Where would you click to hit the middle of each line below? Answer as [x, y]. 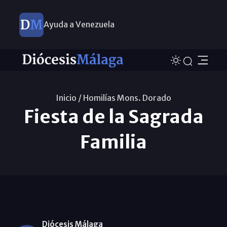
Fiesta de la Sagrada [113, 117]
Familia [113, 142]
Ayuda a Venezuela [79, 24]
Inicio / [69, 98]
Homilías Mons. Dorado [127, 98]
